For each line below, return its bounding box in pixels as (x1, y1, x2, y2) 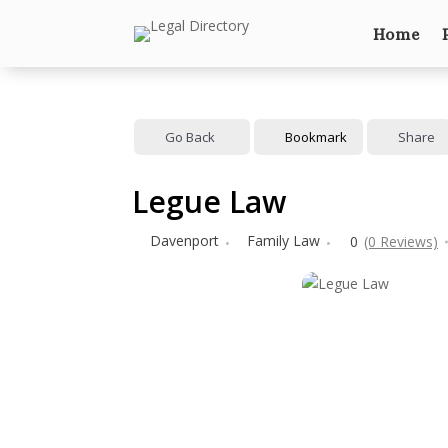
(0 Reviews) (364, 232, 438, 251)
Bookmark (285, 127, 347, 146)
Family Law (247, 231, 320, 250)
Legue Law (132, 181, 286, 222)
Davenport (150, 231, 219, 250)
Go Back (165, 127, 215, 146)
